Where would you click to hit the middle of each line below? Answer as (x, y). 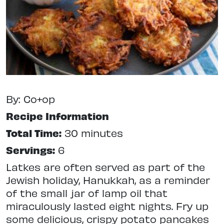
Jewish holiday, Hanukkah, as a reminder (108, 180)
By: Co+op (30, 99)
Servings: (30, 150)
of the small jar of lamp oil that (87, 193)
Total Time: (34, 133)
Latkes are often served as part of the (105, 167)
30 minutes (92, 133)
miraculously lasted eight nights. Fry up (107, 206)
